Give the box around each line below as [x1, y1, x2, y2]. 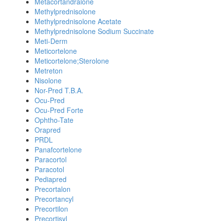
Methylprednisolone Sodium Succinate [35, 26, 154, 36]
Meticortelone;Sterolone [35, 56, 109, 66]
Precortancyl [35, 194, 74, 204]
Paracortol [35, 154, 67, 164]
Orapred [35, 125, 61, 135]
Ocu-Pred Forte [35, 105, 83, 115]
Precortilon [35, 204, 68, 214]
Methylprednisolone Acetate [35, 16, 121, 26]
